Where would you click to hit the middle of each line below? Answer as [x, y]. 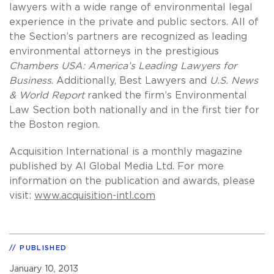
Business [30, 80]
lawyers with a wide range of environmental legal [131, 7]
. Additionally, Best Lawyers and [131, 80]
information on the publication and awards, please [132, 181]
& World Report [47, 95]
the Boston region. [54, 124]
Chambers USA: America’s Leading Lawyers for [123, 66]
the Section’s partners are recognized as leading [128, 36]
